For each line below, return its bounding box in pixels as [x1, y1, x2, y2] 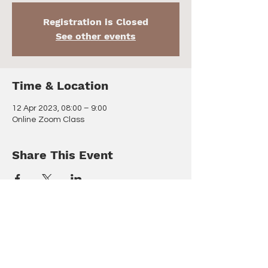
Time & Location [12, 78, 108, 93]
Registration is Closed [43, 16, 148, 28]
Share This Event [12, 148, 113, 162]
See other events [56, 31, 136, 42]
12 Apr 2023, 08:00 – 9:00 [12, 104, 107, 112]
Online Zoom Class [12, 115, 84, 124]
